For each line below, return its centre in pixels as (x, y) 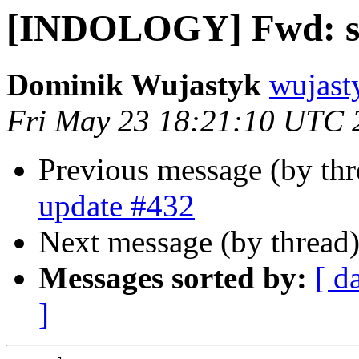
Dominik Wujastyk (134, 85)
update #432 (117, 206)
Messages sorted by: (173, 278)
